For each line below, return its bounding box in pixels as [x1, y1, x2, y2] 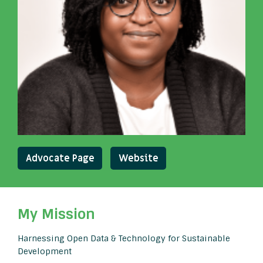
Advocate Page [25, 151, 95, 165]
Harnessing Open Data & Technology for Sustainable [18, 233, 230, 244]
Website [118, 151, 159, 165]
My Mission [18, 205, 95, 223]
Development [18, 246, 72, 257]
